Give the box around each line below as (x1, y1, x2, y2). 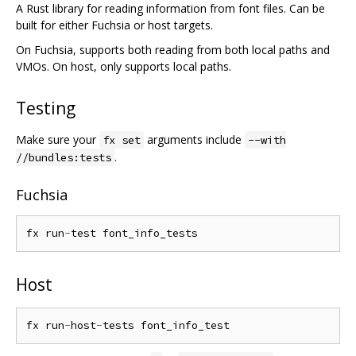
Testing (16, 96, 75, 119)
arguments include (144, 131, 245, 147)
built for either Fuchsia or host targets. (16, 17, 213, 33)
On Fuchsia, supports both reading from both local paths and (16, 41, 330, 57)
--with (248, 132, 286, 147)
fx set (103, 132, 141, 147)
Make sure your (16, 131, 99, 147)
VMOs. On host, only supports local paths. (16, 58, 231, 74)
